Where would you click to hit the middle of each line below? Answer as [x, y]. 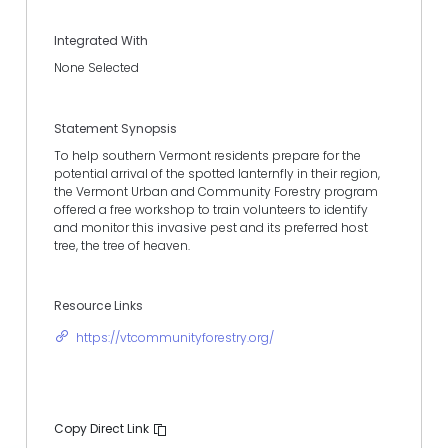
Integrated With [101, 41]
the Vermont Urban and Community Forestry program [216, 191]
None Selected [96, 68]
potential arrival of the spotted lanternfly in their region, [217, 173]
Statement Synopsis [115, 128]
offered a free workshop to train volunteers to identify [211, 209]
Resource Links [98, 305]
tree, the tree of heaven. [122, 245]
